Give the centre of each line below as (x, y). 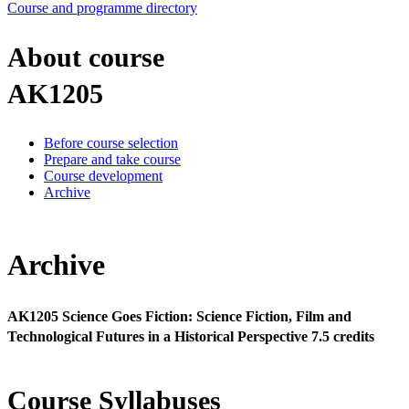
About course (86, 57)
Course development (103, 175)
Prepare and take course (112, 159)
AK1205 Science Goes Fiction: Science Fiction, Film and (179, 316)
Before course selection (111, 142)
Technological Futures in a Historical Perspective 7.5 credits (191, 336)
